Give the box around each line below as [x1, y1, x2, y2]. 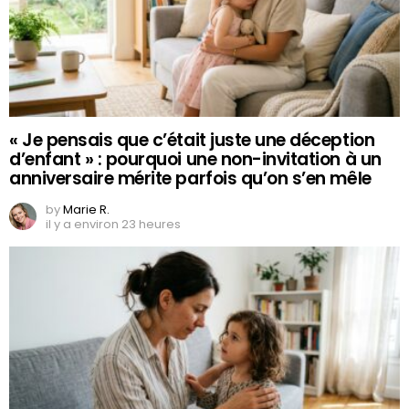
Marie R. [63, 200, 110, 218]
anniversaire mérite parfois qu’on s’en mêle [9, 165, 372, 191]
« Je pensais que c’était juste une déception [9, 127, 375, 152]
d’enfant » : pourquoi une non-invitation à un [9, 146, 382, 172]
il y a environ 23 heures [46, 215, 181, 233]
